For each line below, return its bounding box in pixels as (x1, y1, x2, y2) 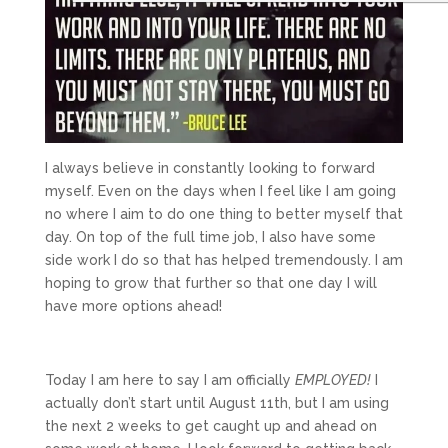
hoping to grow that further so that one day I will (44, 275, 377, 292)
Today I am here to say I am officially (44, 372, 295, 389)
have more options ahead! (44, 298, 222, 315)
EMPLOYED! (294, 372, 371, 389)
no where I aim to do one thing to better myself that (44, 206, 403, 223)
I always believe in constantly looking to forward (44, 160, 375, 177)
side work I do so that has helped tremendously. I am (44, 252, 403, 269)
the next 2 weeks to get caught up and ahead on (44, 418, 377, 435)
